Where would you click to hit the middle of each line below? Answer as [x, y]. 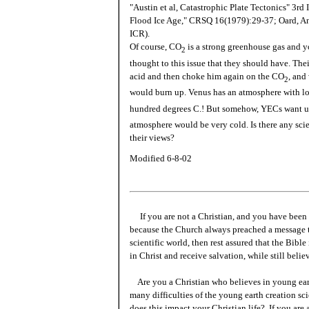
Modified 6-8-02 [161, 159]
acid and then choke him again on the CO [207, 76]
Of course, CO [156, 46]
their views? [152, 138]
